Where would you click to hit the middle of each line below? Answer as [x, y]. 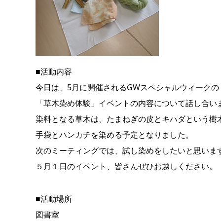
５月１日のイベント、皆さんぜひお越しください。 [126, 166]
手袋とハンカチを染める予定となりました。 [114, 135]
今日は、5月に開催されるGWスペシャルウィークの [127, 87]
